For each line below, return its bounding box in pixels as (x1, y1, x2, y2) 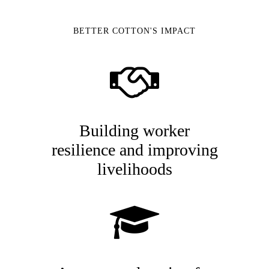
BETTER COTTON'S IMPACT (73, 26, 196, 35)
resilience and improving (51, 141, 218, 160)
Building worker (79, 121, 190, 141)
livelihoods (97, 160, 172, 179)
